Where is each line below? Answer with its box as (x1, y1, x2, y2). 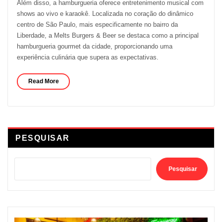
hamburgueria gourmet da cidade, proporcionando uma (16, 43, 172, 51)
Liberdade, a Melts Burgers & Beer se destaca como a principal (16, 32, 199, 40)
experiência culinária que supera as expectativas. (16, 54, 159, 61)
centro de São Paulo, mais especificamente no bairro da (16, 21, 178, 29)
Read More (28, 78, 59, 85)
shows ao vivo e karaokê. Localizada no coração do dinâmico (16, 10, 193, 18)
